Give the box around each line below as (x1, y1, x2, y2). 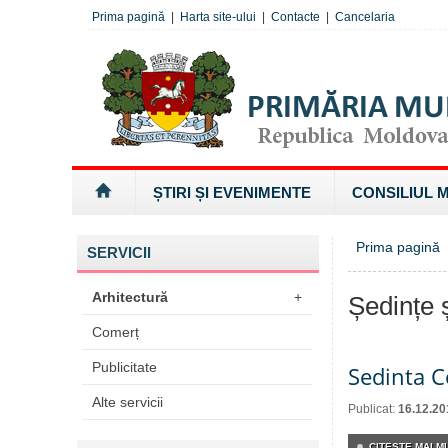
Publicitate (92, 359, 157, 375)
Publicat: (348, 402, 398, 416)
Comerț (92, 324, 139, 340)
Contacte (271, 10, 320, 24)
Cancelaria (335, 10, 395, 24)
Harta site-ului (180, 10, 256, 24)
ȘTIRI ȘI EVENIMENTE (153, 184, 311, 201)
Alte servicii (92, 394, 163, 410)
